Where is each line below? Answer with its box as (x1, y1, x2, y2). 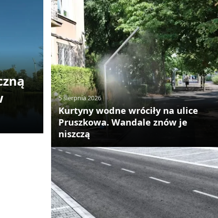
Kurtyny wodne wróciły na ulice (58, 104, 198, 117)
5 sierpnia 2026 (58, 93, 101, 103)
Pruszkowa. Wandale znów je (58, 116, 187, 128)
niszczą (58, 127, 90, 140)
